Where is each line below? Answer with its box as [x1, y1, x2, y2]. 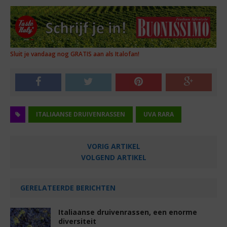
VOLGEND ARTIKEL [81, 152, 146, 162]
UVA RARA [143, 109, 174, 119]
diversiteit [58, 216, 96, 226]
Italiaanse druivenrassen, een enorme [58, 207, 197, 217]
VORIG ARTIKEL [87, 141, 140, 151]
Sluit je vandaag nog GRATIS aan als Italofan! [10, 49, 139, 58]
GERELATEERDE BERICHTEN [20, 182, 116, 193]
